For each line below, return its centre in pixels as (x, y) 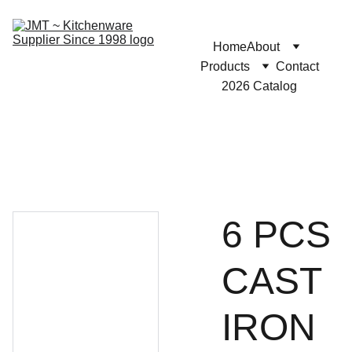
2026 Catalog (259, 86)
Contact (297, 66)
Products (225, 66)
